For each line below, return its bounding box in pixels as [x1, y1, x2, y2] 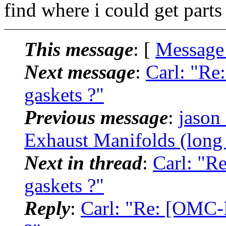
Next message [24, 61, 135, 83]
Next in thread [24, 151, 142, 174]
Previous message [24, 106, 168, 128]
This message [24, 38, 133, 60]
